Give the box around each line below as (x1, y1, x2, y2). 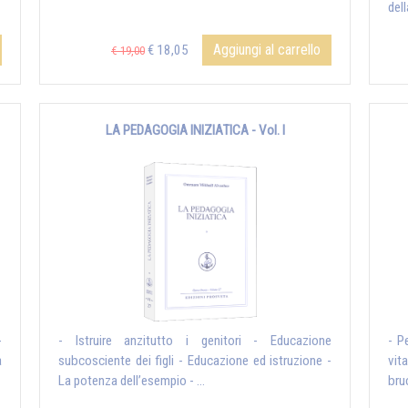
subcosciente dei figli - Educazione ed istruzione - (58, 352, 331, 370)
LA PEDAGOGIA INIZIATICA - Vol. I (105, 122, 285, 139)
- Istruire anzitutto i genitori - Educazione (58, 332, 331, 350)
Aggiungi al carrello (213, 41, 321, 59)
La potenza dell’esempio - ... (58, 372, 205, 390)
